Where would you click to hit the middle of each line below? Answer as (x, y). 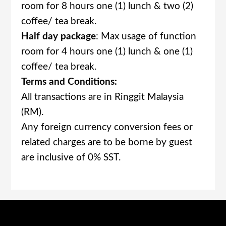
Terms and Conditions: (69, 82)
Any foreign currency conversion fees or (107, 128)
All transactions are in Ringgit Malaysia (103, 97)
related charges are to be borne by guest (107, 143)
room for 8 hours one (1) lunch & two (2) (107, 7)
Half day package (59, 37)
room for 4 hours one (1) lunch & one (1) (107, 52)
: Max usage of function (146, 37)
